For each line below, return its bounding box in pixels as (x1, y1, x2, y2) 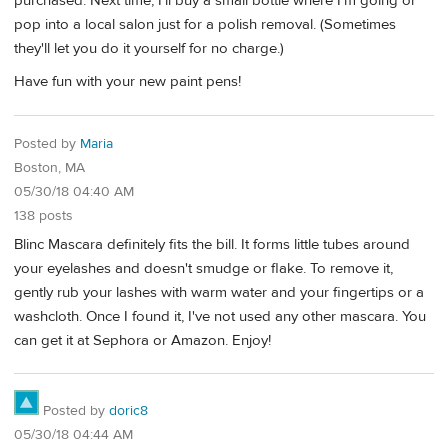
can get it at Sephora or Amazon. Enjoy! (14, 330, 271, 350)
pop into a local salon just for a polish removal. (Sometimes (14, 14, 396, 34)
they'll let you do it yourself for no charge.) (14, 38, 284, 58)
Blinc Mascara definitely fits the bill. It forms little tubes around (14, 234, 410, 254)
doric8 (109, 402, 148, 421)
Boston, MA (14, 159, 85, 177)
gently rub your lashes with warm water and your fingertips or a (14, 282, 424, 302)
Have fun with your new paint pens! (14, 72, 241, 92)
